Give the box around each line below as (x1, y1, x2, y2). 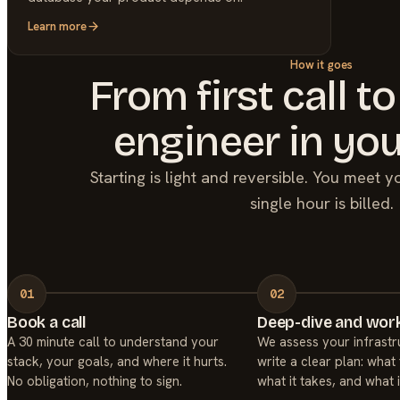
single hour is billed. (249, 192, 394, 214)
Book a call (7, 312, 87, 332)
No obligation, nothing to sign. (7, 371, 182, 389)
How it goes (289, 56, 354, 72)
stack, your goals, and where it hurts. (7, 352, 227, 370)
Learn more (28, 19, 87, 35)
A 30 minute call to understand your (7, 332, 219, 350)
